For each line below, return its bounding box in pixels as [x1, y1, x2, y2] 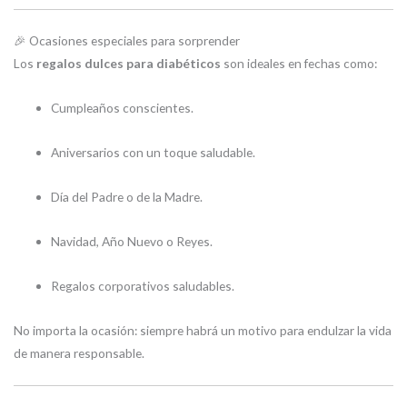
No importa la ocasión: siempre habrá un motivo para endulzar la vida [14, 322, 392, 338]
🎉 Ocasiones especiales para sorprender [14, 32, 240, 48]
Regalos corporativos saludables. [51, 277, 235, 293]
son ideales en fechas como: [221, 55, 377, 71]
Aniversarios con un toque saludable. [51, 144, 256, 160]
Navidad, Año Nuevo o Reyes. [51, 233, 213, 249]
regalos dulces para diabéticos [36, 55, 221, 71]
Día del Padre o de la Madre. [51, 188, 203, 204]
